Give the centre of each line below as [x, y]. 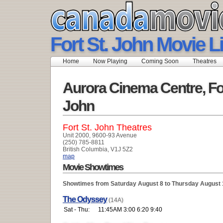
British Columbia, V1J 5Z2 [98, 149]
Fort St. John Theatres [107, 127]
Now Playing [110, 61]
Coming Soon [160, 61]
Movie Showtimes [93, 167]
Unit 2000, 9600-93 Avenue [100, 135]
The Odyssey [85, 199]
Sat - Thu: [77, 209]
